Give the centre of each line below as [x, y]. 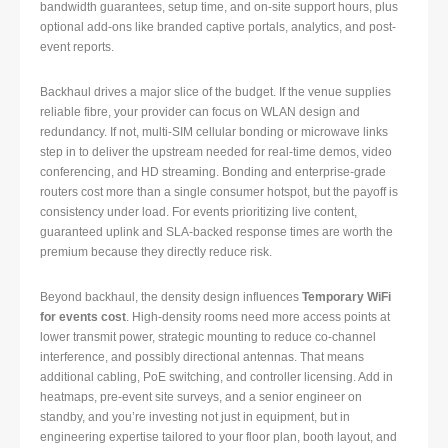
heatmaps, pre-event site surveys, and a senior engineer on [201, 397]
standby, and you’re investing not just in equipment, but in [195, 417]
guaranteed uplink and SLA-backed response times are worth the [216, 232]
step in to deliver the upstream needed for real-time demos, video [216, 152]
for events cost [83, 317]
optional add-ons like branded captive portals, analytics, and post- [218, 27]
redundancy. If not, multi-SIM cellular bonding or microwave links [214, 132]
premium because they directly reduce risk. [156, 252]
